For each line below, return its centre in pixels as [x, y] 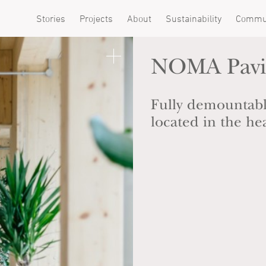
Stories [51, 18]
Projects [96, 18]
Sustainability [194, 18]
